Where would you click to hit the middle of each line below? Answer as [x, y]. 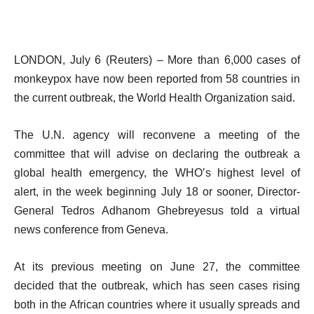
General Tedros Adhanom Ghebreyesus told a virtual [157, 211]
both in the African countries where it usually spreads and [157, 305]
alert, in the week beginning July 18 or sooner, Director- [157, 192]
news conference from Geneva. [91, 230]
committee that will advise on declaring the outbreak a [157, 154]
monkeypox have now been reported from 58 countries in [157, 79]
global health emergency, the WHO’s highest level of [157, 173]
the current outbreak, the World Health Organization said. [155, 98]
